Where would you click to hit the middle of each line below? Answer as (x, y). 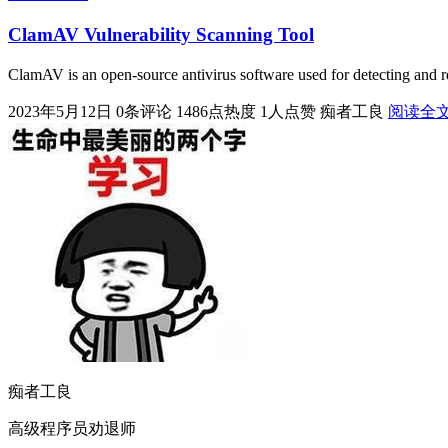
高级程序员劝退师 (72, 428)
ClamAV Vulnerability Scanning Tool (161, 34)
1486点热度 (216, 111)
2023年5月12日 (60, 111)
